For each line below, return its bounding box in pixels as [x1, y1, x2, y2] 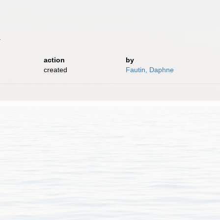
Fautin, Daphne [125, 66, 174, 74]
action [43, 56, 65, 64]
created [43, 66, 67, 74]
